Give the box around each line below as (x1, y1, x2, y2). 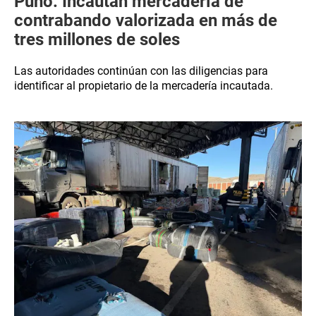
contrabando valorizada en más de (14, 11, 277, 30)
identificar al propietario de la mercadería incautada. (14, 79, 273, 92)
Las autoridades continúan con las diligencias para (14, 64, 268, 78)
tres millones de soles (14, 30, 180, 49)
